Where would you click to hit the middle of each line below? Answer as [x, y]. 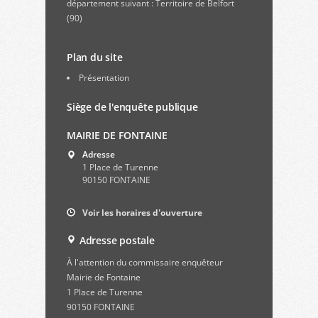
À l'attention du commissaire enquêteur [145, 262]
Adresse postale [116, 240]
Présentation [104, 78]
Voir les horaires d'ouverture [142, 213]
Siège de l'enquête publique [132, 107]
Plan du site [95, 57]
